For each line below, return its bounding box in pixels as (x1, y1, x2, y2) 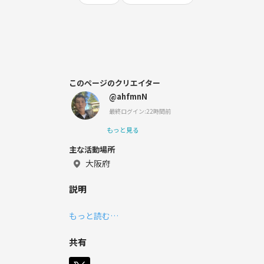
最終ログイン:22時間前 (109, 107, 171, 115)
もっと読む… (69, 210, 118, 222)
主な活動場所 (69, 144, 115, 155)
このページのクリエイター (69, 77, 160, 88)
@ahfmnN (109, 91, 147, 102)
